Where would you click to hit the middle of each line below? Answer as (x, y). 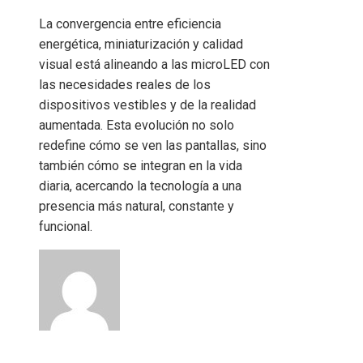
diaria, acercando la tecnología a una (140, 186)
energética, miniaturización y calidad (141, 45)
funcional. (66, 227)
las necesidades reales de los (125, 85)
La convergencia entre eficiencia (130, 24)
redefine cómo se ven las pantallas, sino (153, 146)
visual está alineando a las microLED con (154, 65)
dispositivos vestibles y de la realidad (147, 105)
